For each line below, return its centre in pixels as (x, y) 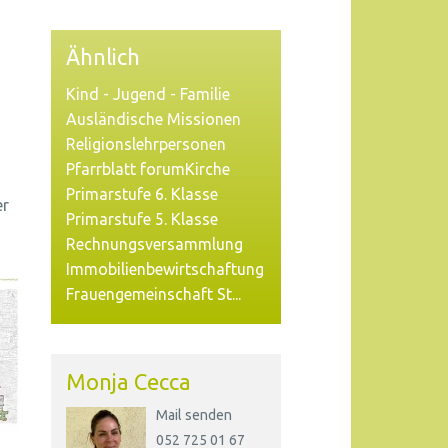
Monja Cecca (128, 381)
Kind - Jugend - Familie (148, 94)
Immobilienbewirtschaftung (165, 269)
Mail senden (194, 415)
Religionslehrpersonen (146, 144)
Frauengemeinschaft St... (153, 294)
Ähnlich (103, 56)
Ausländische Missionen (153, 119)
